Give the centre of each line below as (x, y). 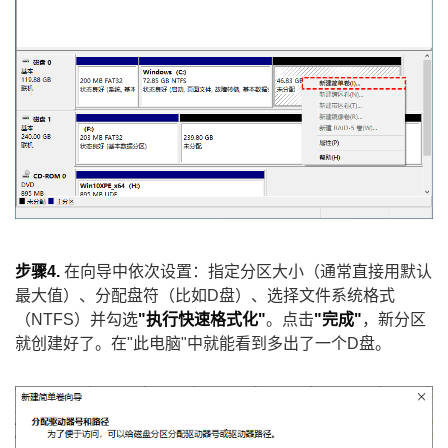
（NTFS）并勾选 (76, 319)
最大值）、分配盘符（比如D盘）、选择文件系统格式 (205, 295)
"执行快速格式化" (202, 319)
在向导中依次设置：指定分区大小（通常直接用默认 (246, 271)
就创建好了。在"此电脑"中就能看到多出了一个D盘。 (203, 343)
